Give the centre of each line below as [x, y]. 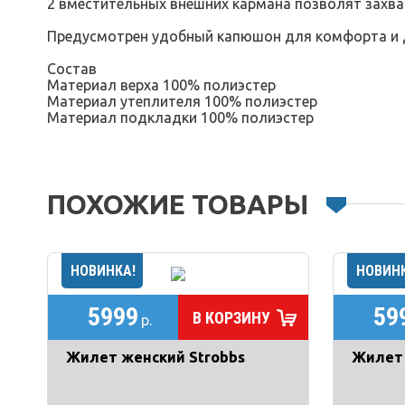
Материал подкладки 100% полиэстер [180, 118]
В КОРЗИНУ [231, 317]
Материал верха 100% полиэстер [161, 85]
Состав [72, 69]
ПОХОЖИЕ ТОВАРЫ [178, 204]
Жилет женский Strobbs [155, 357]
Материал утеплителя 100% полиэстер [182, 101]
